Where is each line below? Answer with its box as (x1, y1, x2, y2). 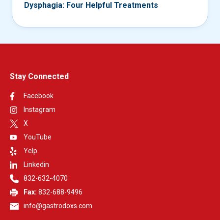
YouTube (24, 133, 52, 141)
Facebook (24, 92, 54, 100)
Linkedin (24, 161, 49, 169)
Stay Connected (10, 72, 69, 82)
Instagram (24, 106, 55, 114)
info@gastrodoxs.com (24, 202, 92, 210)
